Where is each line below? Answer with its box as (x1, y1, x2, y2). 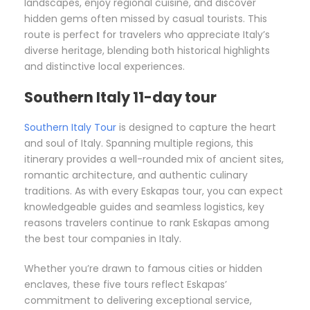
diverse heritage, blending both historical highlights (24, 44, 270, 58)
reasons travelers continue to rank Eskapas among (24, 216, 269, 230)
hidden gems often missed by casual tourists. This (24, 12, 267, 26)
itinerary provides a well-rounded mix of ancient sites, (24, 152, 284, 167)
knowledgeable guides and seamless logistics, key (24, 200, 264, 215)
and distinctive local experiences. (24, 60, 185, 74)
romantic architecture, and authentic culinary (24, 168, 248, 183)
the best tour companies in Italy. (24, 232, 181, 246)
